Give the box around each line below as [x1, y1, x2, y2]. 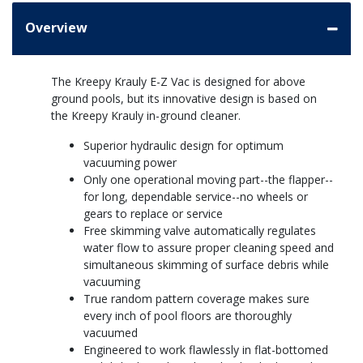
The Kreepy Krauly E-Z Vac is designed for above [51, 74, 305, 90]
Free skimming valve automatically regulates [83, 223, 316, 239]
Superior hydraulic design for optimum [83, 138, 284, 154]
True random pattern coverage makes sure [83, 291, 310, 307]
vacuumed [83, 325, 138, 341]
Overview [25, 19, 88, 37]
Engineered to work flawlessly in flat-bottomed [83, 342, 328, 358]
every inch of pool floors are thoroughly [83, 308, 292, 324]
